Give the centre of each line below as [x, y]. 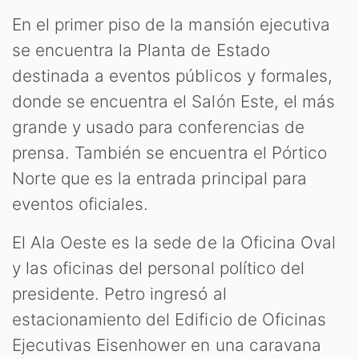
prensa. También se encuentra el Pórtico [169, 153]
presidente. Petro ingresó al [119, 294]
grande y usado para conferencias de [158, 127]
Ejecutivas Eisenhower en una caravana [167, 345]
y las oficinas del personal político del [158, 268]
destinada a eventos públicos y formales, [172, 76]
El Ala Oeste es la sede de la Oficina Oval [174, 243]
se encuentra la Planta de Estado [141, 50]
